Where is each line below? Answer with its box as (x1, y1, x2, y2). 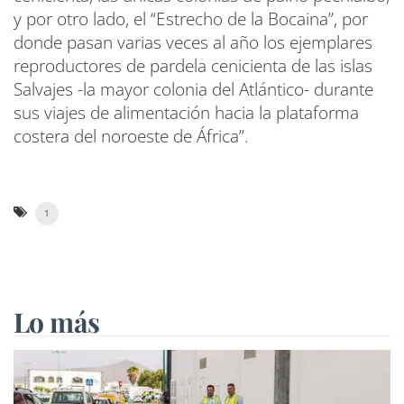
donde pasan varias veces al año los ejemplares (14, 31, 372, 54)
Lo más (14, 304, 100, 340)
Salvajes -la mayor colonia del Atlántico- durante (14, 78, 373, 101)
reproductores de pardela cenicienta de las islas (14, 54, 372, 78)
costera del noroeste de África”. (14, 124, 249, 148)
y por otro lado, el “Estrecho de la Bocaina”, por (14, 7, 368, 31)
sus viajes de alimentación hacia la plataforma (14, 101, 359, 124)
